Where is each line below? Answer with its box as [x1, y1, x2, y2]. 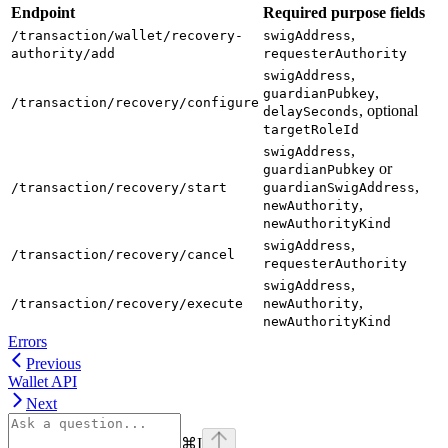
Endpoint [11, 3, 75, 21]
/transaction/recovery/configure [11, 94, 259, 110]
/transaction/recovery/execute [11, 295, 243, 311]
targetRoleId [263, 121, 359, 137]
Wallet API [8, 372, 77, 390]
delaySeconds [263, 103, 359, 119]
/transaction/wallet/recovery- [11, 27, 243, 43]
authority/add [11, 45, 115, 61]
